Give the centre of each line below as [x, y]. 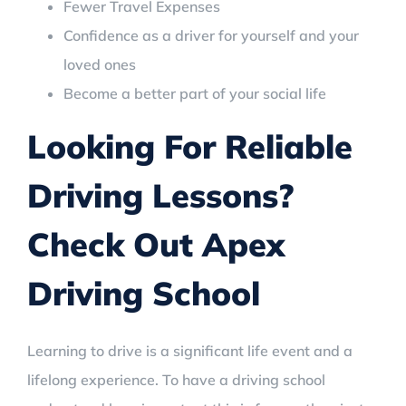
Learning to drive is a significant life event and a [190, 350]
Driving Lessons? [160, 195]
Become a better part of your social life [195, 93]
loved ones [100, 64]
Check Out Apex [156, 244]
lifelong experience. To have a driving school [176, 379]
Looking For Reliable [190, 146]
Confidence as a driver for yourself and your [211, 35]
